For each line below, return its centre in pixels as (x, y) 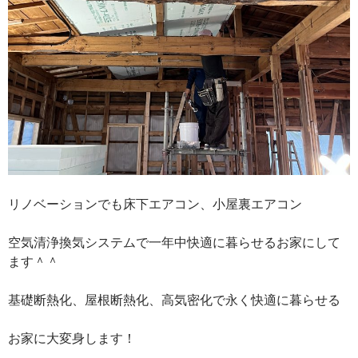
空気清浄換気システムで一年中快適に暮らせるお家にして (174, 242)
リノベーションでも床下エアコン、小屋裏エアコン (155, 204)
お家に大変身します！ (72, 338)
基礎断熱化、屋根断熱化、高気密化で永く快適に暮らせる (174, 300)
